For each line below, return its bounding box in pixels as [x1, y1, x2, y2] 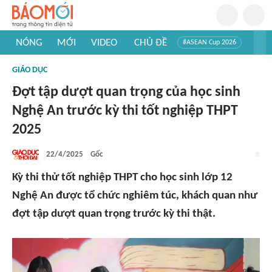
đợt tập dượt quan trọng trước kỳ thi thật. [12, 208, 216, 220]
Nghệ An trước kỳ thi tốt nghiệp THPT [12, 104, 238, 118]
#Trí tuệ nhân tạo [20, 57, 70, 64]
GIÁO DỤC [12, 66, 47, 75]
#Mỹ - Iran [86, 57, 117, 64]
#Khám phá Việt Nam [132, 57, 196, 64]
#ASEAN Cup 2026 [183, 39, 236, 46]
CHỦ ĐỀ [134, 37, 167, 48]
